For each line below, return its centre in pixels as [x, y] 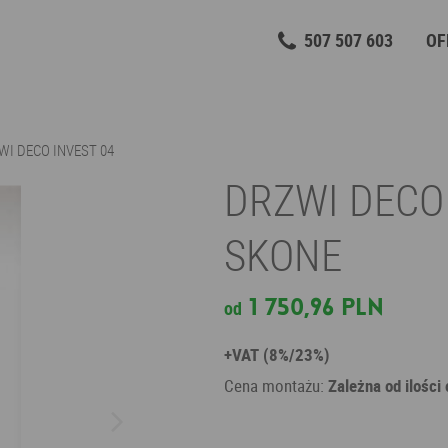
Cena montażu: [276, 385]
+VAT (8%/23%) [277, 354]
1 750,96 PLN [316, 307]
